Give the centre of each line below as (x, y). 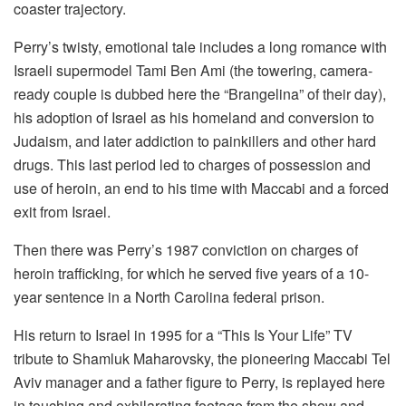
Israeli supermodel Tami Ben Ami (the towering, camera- (193, 71)
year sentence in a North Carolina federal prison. (169, 297)
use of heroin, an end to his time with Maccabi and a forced (201, 188)
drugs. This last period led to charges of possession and (192, 165)
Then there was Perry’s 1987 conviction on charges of (186, 250)
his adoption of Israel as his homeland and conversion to (194, 118)
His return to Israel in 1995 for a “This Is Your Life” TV (183, 335)
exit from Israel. (62, 212)
